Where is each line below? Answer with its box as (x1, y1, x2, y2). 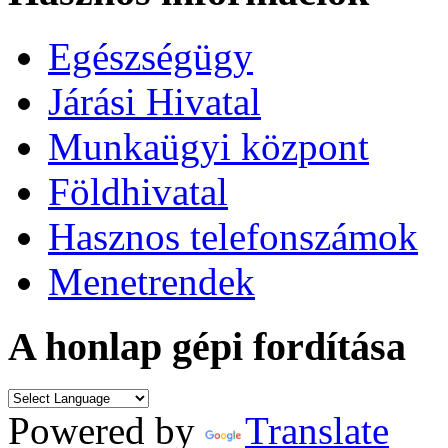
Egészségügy (48, 35, 253, 79)
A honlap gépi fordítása (8, 323, 406, 369)
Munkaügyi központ (48, 125, 369, 169)
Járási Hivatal (48, 80, 261, 124)
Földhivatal (48, 170, 228, 214)
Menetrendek (48, 260, 255, 304)
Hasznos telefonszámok (48, 215, 418, 259)
